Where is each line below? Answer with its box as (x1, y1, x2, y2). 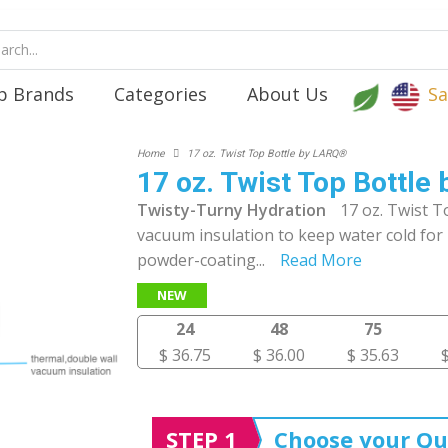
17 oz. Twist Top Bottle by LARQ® (186, 147, 346, 160)
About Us (247, 82, 328, 106)
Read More (279, 249, 362, 271)
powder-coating (136, 249, 256, 271)
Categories (114, 82, 207, 106)
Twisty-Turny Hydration (136, 199, 326, 221)
